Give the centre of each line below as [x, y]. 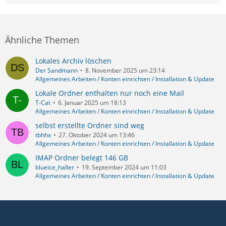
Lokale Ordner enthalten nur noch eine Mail [110, 93]
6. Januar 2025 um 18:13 [92, 102]
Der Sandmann [56, 70]
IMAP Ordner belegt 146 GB [82, 157]
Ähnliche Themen [42, 40]
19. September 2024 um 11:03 [124, 167]
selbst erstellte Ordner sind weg [90, 125]
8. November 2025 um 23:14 [125, 70]
